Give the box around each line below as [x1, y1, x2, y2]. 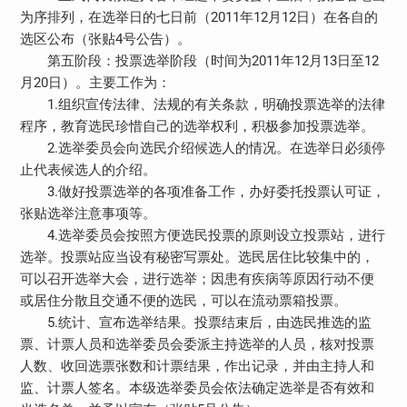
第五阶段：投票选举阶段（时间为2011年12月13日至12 [19, 52, 379, 69]
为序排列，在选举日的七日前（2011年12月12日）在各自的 [19, 8, 378, 25]
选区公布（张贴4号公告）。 [19, 30, 191, 47]
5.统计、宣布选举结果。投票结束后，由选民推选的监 [19, 313, 372, 331]
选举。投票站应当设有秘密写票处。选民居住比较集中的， [19, 248, 374, 265]
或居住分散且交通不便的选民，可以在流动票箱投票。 [19, 292, 347, 309]
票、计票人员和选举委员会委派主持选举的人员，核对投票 [19, 335, 374, 352]
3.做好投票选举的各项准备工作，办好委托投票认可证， [19, 183, 385, 200]
